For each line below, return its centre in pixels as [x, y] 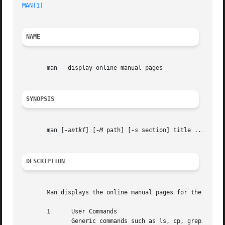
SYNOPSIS [40, 99]
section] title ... [172, 130]
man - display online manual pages [93, 68]
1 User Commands [70, 212]
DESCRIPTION [46, 161]
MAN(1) [33, 6]
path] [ [117, 130]
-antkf [75, 130]
